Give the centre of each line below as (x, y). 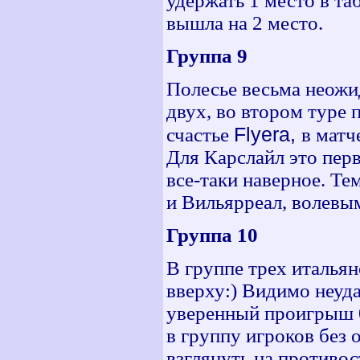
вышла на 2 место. (245, 23)
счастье (200, 135)
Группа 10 (212, 235)
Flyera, (268, 134)
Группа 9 (207, 56)
